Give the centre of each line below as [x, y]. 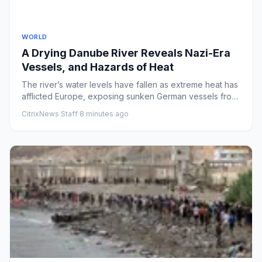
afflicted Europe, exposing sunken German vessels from [130, 96]
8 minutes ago [104, 113]
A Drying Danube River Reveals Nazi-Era [126, 53]
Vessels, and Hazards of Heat [98, 67]
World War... [44, 108]
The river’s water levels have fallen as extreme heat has [130, 84]
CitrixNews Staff [50, 113]
